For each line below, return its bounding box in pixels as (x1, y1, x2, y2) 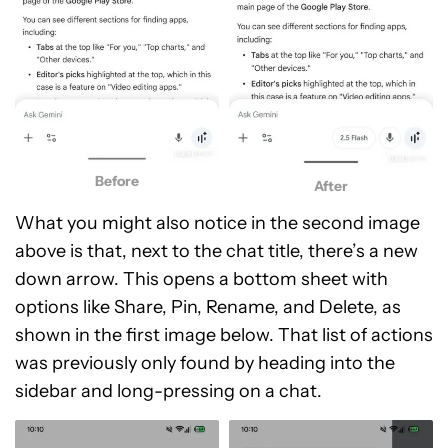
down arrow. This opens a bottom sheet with (15, 267, 388, 290)
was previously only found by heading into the (15, 351, 395, 374)
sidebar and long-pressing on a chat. (15, 379, 322, 402)
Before (95, 172, 139, 191)
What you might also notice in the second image (15, 211, 420, 234)
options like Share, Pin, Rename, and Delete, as (15, 295, 401, 318)
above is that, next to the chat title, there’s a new (15, 239, 418, 262)
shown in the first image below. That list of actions (15, 323, 433, 346)
